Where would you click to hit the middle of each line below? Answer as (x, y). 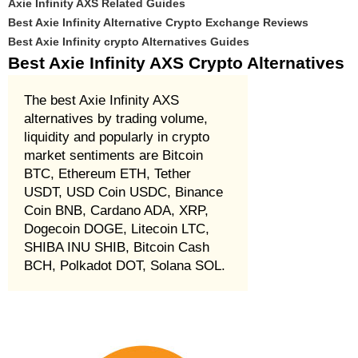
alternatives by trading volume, (116, 119)
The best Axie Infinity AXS (101, 100)
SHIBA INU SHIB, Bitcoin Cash (117, 247)
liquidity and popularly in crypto (117, 137)
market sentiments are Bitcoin (113, 155)
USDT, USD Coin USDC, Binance (123, 192)
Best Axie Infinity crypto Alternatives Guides (129, 42)
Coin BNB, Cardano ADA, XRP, (116, 211)
